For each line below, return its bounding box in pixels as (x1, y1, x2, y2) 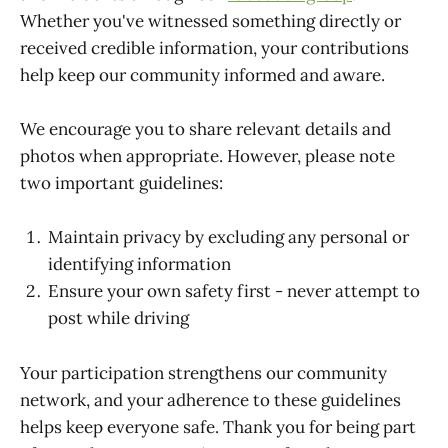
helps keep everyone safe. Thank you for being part (20, 415, 416, 438)
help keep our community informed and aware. (20, 64, 385, 87)
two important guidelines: (20, 172, 223, 195)
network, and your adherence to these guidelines (20, 388, 401, 411)
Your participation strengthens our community (20, 361, 387, 384)
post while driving (48, 307, 189, 330)
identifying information (48, 253, 231, 276)
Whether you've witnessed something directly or (20, 10, 401, 33)
